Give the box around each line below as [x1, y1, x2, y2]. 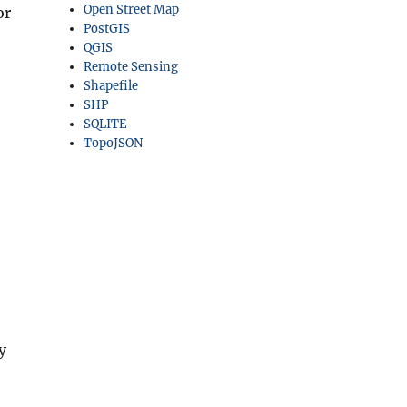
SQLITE [84, 116, 127, 132]
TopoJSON [84, 135, 144, 151]
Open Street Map [84, 2, 180, 17]
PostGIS [84, 21, 131, 36]
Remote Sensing [84, 59, 179, 74]
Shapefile [84, 78, 139, 94]
